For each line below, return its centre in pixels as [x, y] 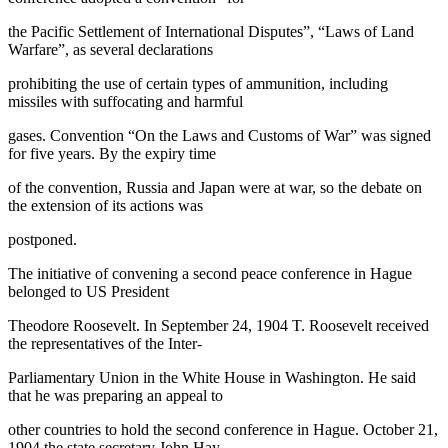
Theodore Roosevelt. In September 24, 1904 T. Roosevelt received [218, 325]
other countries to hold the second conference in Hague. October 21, [223, 429]
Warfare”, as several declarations [110, 49]
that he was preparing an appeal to [115, 395]
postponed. [42, 239]
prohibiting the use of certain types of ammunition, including [198, 83]
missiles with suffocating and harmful [125, 101]
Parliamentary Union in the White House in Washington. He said [212, 377]
